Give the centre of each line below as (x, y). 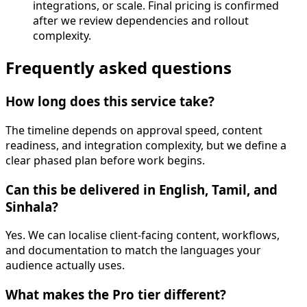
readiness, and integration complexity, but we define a (146, 146)
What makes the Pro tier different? (116, 295)
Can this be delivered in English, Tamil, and (142, 189)
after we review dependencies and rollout (141, 20)
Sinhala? (32, 206)
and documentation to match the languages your (133, 250)
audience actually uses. (65, 266)
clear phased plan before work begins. (105, 161)
